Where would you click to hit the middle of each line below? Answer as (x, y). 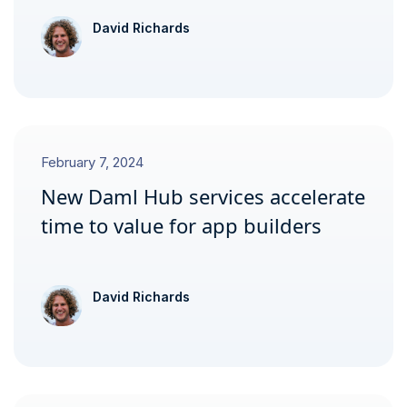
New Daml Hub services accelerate (203, 196)
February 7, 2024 (92, 162)
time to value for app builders (181, 225)
